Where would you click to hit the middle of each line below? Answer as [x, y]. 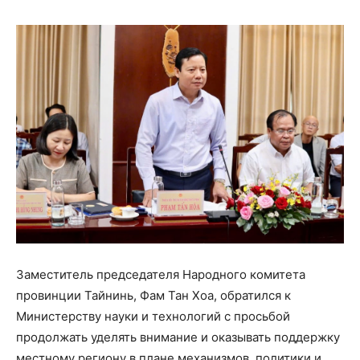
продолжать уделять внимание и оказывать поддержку [178, 337]
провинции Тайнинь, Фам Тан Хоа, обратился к [153, 295]
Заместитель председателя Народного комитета [161, 274]
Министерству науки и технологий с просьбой [153, 316]
